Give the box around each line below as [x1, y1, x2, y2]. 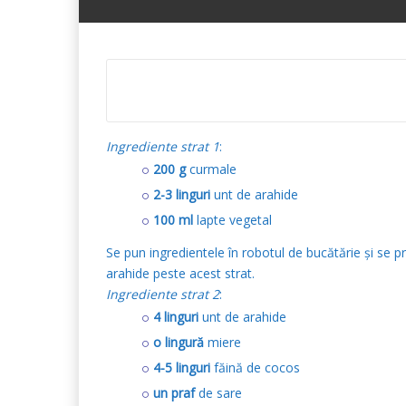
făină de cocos [210, 359, 300, 376]
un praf [153, 384, 195, 401]
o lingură [153, 333, 204, 351]
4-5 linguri [153, 359, 210, 376]
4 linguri [153, 308, 198, 325]
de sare [195, 384, 242, 401]
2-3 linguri [153, 186, 210, 203]
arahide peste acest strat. [106, 265, 255, 282]
